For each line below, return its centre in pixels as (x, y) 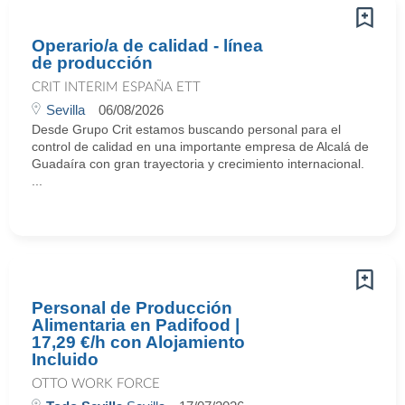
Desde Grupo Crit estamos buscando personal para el (186, 129)
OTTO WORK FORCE (96, 384)
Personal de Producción (132, 308)
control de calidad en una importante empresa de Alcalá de (200, 146)
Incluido (65, 359)
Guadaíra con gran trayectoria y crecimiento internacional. (198, 164)
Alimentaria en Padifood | (136, 325)
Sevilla (66, 110)
